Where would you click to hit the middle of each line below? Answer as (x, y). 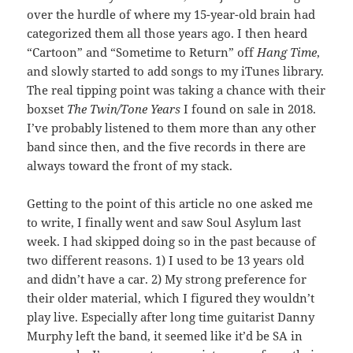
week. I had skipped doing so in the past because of (172, 242)
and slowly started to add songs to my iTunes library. (176, 71)
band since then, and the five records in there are (167, 147)
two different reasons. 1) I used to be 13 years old (166, 260)
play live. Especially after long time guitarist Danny (171, 317)
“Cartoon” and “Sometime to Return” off (142, 52)
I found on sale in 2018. (249, 109)
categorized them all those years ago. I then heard (167, 33)
